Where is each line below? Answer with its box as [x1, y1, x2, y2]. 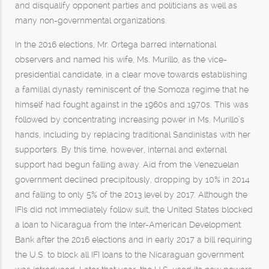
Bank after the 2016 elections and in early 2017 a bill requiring [15, 235, 252, 244]
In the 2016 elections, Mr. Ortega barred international [15, 40, 216, 49]
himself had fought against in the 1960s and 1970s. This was [15, 100, 249, 109]
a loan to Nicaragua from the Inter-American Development [15, 220, 241, 229]
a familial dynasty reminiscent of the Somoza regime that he [15, 85, 249, 94]
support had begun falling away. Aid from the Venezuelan [15, 160, 239, 169]
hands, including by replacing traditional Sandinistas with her [15, 130, 250, 139]
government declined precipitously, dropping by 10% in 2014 [15, 175, 250, 184]
